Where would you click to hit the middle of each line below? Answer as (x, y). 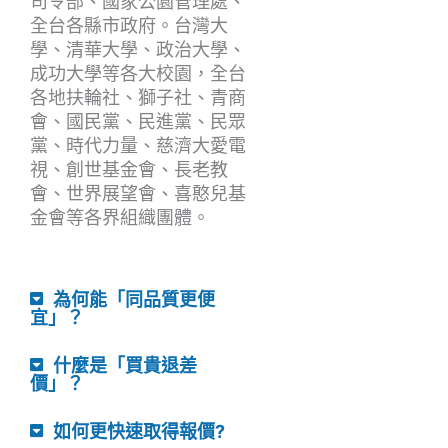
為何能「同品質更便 (133, 300)
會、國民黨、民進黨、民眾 (138, 121)
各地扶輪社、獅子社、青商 (138, 97)
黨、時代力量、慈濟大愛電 (138, 145)
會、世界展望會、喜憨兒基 (138, 193)
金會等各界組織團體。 (120, 217)
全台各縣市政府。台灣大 (129, 25)
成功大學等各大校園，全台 (138, 73)
